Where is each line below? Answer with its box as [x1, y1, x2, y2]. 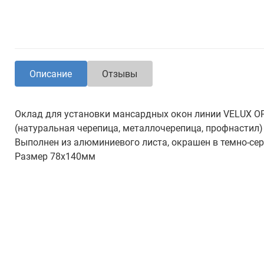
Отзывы [102, 68, 138, 80]
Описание [29, 68, 72, 80]
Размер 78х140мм [15, 151, 95, 162]
